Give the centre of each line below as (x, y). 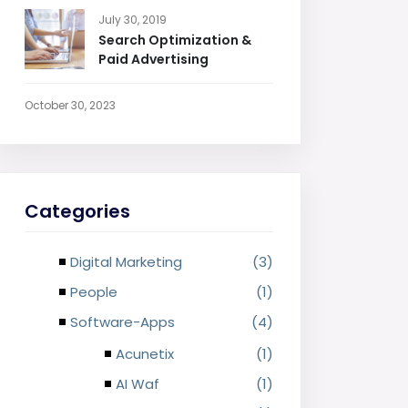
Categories (77, 211)
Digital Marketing (126, 262)
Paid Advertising (153, 59)
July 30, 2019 (133, 20)
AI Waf (138, 384)
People (94, 292)
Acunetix (145, 354)
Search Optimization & (175, 40)
